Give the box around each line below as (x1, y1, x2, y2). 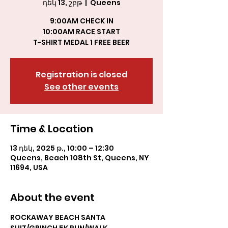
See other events (44, 81, 119, 93)
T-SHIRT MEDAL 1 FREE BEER (33, 37, 130, 47)
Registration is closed (36, 69, 127, 80)
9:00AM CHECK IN (49, 16, 113, 26)
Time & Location (10, 122, 93, 136)
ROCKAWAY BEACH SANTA (10, 212, 107, 222)
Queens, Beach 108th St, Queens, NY (10, 153, 149, 163)
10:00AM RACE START (43, 26, 120, 37)
